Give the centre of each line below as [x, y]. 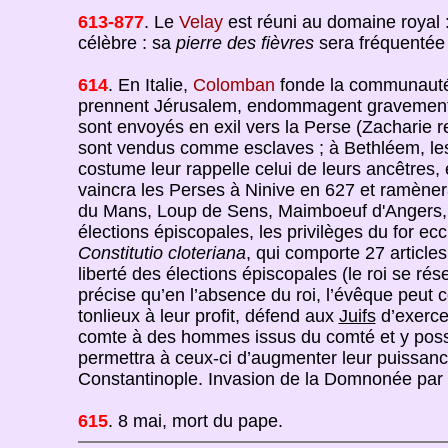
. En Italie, [150, 85]
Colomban [233, 85]
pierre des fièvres [244, 43]
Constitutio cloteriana [161, 253]
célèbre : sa [126, 43]
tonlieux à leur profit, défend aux [208, 316]
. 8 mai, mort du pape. [195, 421]
